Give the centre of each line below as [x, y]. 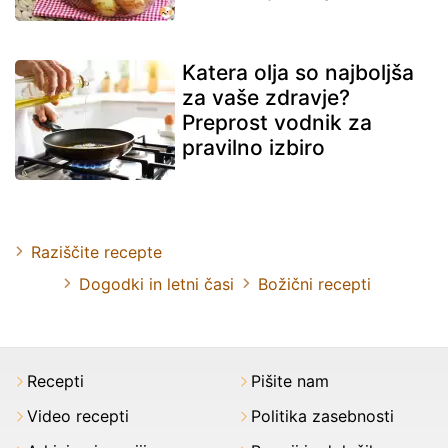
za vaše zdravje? [266, 97]
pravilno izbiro [253, 147]
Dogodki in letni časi [156, 283]
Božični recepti [314, 283]
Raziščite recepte [96, 251]
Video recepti [78, 415]
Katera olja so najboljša [298, 72]
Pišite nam [290, 380]
